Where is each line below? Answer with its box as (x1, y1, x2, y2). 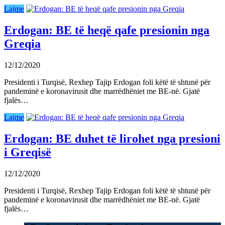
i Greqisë (4, 145, 51, 159)
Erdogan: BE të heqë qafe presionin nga (4, 24, 209, 37)
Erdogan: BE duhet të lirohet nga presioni (4, 132, 220, 145)
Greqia (4, 37, 41, 51)
